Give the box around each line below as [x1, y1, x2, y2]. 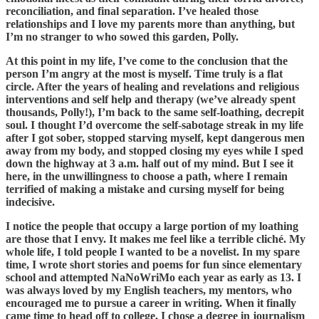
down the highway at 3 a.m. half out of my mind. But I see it [6, 157, 293, 170]
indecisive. [6, 196, 58, 209]
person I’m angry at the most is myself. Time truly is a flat [6, 68, 283, 80]
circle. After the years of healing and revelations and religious [6, 80, 299, 93]
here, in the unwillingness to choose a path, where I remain [6, 170, 288, 183]
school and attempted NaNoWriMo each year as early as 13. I [6, 271, 301, 284]
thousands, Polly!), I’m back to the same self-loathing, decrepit [6, 106, 304, 119]
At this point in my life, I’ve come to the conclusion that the [6, 55, 288, 68]
